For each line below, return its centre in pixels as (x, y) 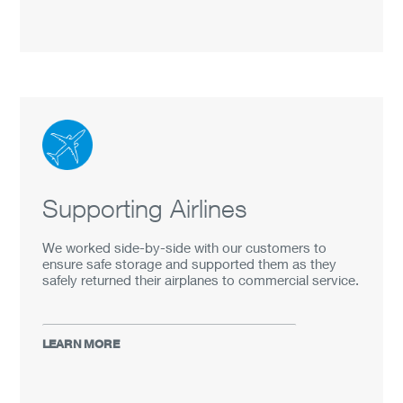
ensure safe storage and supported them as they (190, 264)
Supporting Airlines (145, 208)
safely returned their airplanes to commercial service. (201, 280)
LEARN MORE (81, 344)
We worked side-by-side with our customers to (185, 247)
